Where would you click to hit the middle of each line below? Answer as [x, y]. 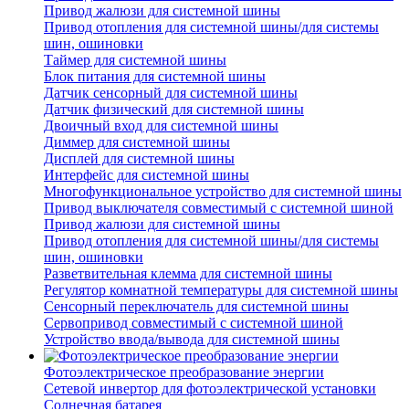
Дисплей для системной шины [139, 159]
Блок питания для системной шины [155, 77]
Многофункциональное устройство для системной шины [223, 192]
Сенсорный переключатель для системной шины [196, 307]
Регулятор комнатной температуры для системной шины [221, 290]
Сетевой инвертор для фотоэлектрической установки [210, 389]
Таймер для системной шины [135, 60]
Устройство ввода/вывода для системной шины [192, 340]
